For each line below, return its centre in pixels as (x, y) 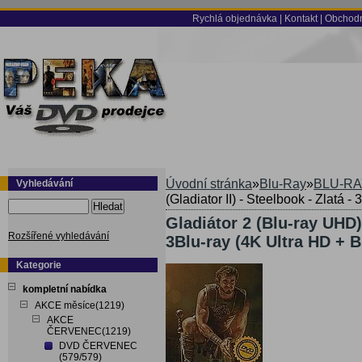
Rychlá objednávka (235, 19)
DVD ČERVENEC (98, 346)
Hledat (108, 206)
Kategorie (39, 265)
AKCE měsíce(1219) (80, 305)
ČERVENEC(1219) (89, 331)
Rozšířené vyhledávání (59, 236)
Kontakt (301, 19)
